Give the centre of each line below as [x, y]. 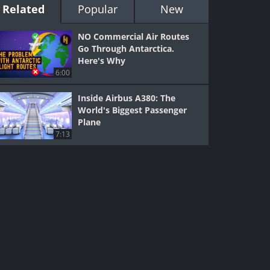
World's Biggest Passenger [133, 110]
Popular [97, 9]
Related [24, 9]
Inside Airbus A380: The [127, 98]
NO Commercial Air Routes [134, 36]
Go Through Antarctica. [126, 49]
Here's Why [102, 61]
